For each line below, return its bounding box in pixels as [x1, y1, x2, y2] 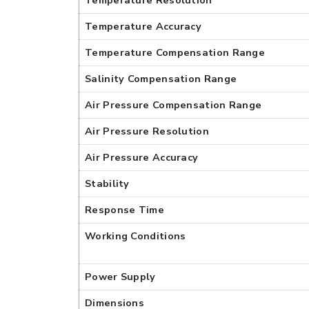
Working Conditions [85, 229, 186, 243]
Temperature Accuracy [85, 19, 201, 33]
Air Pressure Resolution [85, 124, 209, 138]
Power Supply [85, 270, 156, 283]
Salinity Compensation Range [85, 72, 237, 86]
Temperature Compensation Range [85, 46, 265, 59]
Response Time [85, 203, 164, 217]
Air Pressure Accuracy [85, 150, 199, 164]
